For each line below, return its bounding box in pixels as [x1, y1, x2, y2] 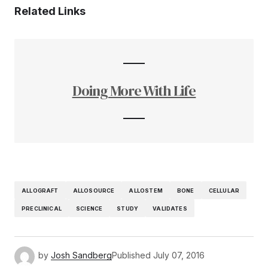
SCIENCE [75, 205, 103, 212]
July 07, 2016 [153, 250, 205, 261]
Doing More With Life [72, 81, 196, 100]
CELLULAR [208, 187, 240, 194]
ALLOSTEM [129, 187, 163, 194]
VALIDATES [153, 205, 187, 212]
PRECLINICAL [22, 205, 62, 212]
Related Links [14, 5, 86, 17]
